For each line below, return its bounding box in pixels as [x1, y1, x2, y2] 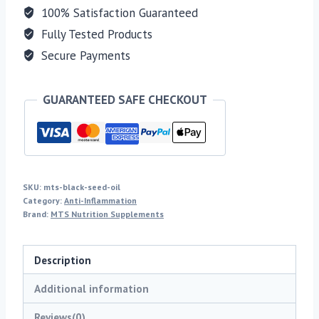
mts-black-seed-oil [43, 182, 120, 193]
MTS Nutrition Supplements [51, 209, 164, 220]
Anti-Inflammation [64, 195, 137, 206]
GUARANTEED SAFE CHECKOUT [43, 92, 207, 108]
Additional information [34, 281, 150, 296]
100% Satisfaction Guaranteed [38, 5, 199, 21]
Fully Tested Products [38, 26, 153, 43]
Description [34, 252, 92, 267]
